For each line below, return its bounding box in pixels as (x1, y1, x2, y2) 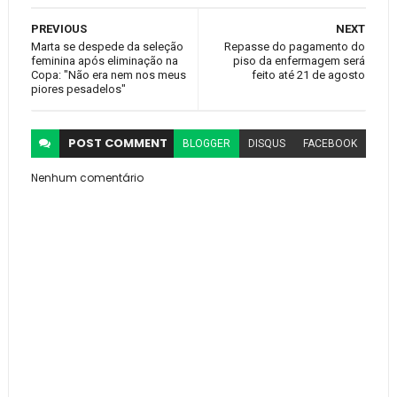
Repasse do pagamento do (224, 40, 366, 54)
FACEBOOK (303, 137, 358, 151)
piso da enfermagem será (233, 54, 366, 68)
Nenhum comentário (30, 170, 144, 186)
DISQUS (248, 137, 286, 151)
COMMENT (104, 135, 167, 152)
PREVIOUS (30, 22, 87, 36)
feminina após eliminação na (30, 54, 178, 68)
